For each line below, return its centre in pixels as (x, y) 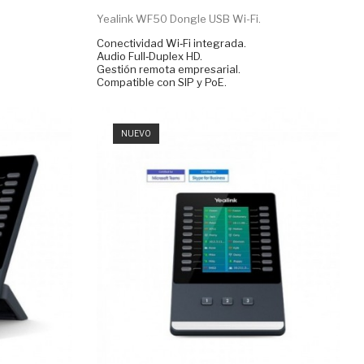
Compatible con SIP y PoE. (162, 82)
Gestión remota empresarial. (169, 69)
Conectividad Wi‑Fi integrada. (172, 43)
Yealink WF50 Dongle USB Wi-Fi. (179, 19)
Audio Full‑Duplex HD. (150, 56)
